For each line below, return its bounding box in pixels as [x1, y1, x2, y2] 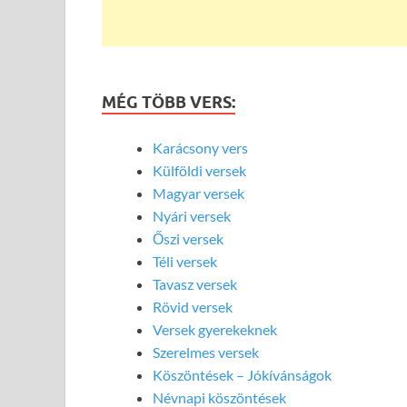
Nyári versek [153, 206, 231, 224]
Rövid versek [153, 297, 233, 315]
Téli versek [153, 252, 217, 270]
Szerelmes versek [153, 342, 259, 361]
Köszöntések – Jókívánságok [153, 365, 332, 383]
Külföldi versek [153, 161, 246, 179]
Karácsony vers [153, 138, 248, 156]
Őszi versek [153, 229, 223, 247]
